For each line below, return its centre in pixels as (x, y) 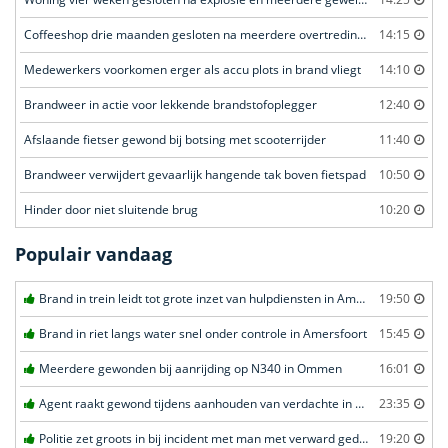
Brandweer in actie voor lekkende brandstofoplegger (170, 105)
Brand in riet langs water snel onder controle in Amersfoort (203, 334)
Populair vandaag (93, 254)
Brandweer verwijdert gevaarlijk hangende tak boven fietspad (195, 175)
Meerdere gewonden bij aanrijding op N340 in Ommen (190, 369)
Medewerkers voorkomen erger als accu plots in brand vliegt (192, 70)
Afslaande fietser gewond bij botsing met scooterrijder (175, 140)
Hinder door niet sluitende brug (111, 210)
